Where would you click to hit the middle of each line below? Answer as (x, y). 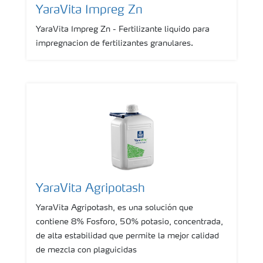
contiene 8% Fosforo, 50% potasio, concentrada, (129, 222)
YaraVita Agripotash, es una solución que (114, 208)
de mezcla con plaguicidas (86, 250)
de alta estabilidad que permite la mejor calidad (127, 236)
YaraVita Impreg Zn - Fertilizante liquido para (123, 29)
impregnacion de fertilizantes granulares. (114, 43)
